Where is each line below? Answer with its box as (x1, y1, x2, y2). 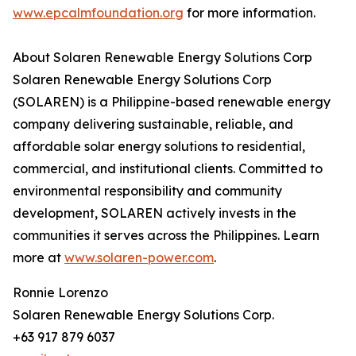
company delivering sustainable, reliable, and (13, 116, 293, 133)
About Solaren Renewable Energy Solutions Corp (13, 49, 312, 66)
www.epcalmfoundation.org (13, 5, 184, 21)
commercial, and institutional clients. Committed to (13, 161, 323, 177)
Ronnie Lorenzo (13, 284, 108, 301)
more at (13, 250, 64, 266)
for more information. (184, 5, 315, 21)
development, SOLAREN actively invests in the (13, 205, 296, 222)
